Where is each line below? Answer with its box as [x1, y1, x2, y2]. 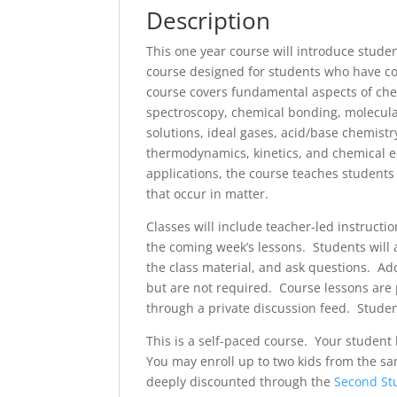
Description [146, 4, 271, 36]
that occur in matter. [146, 184, 269, 202]
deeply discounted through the [146, 372, 335, 390]
